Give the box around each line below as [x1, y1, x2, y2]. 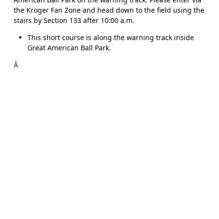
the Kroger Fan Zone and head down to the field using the [14, 5, 204, 15]
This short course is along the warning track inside [27, 33, 194, 42]
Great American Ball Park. [27, 43, 111, 52]
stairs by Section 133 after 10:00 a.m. [14, 16, 134, 25]
